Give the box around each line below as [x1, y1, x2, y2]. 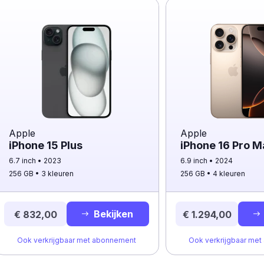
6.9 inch [180, 156, 210, 165]
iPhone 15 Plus [9, 139, 82, 151]
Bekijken [94, 208, 133, 220]
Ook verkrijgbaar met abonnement [17, 236, 136, 245]
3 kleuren [41, 169, 74, 178]
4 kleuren [213, 169, 246, 178]
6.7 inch [9, 156, 38, 165]
